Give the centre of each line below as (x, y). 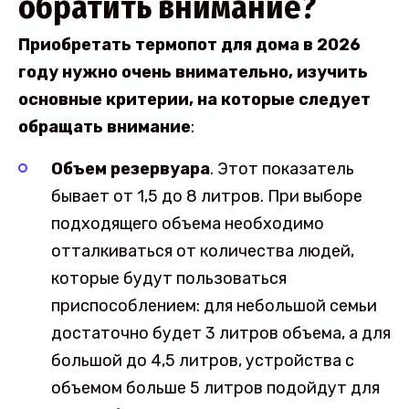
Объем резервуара (131, 169)
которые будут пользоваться (169, 279)
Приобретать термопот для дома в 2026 (189, 44)
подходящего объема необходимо (188, 224)
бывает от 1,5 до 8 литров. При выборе (207, 197)
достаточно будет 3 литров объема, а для (221, 334)
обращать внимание (105, 126)
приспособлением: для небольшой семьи (214, 306)
